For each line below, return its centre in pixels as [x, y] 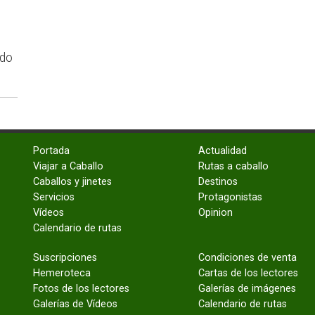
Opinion [216, 213]
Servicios [54, 198]
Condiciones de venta [247, 258]
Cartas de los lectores [248, 274]
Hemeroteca [62, 274]
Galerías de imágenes [247, 289]
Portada [51, 151]
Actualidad [223, 151]
